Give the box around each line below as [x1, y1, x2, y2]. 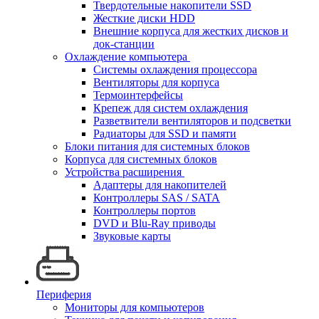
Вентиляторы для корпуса [93, 76, 219, 88]
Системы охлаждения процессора [93, 63, 257, 75]
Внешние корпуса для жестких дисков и [93, 25, 288, 37]
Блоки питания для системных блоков [65, 140, 250, 152]
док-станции [93, 38, 155, 50]
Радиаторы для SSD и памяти [93, 127, 236, 140]
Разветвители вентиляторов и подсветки [93, 115, 291, 127]
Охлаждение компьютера [65, 51, 187, 63]
